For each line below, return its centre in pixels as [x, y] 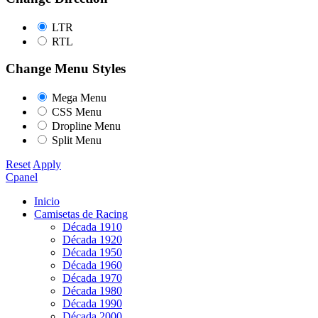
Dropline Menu [86, 126]
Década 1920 [92, 240]
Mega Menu [79, 98]
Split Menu [77, 141]
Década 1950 [92, 253]
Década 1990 [92, 304]
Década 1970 [92, 278]
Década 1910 [92, 227]
